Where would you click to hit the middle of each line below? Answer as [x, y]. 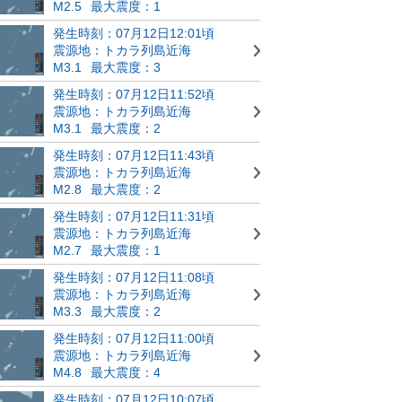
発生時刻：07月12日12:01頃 [134, 33]
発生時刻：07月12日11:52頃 [134, 94]
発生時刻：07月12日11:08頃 [134, 277]
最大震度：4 [126, 372]
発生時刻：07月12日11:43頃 [134, 155]
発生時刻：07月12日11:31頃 [134, 216]
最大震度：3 [126, 67]
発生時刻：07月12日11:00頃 [134, 338]
